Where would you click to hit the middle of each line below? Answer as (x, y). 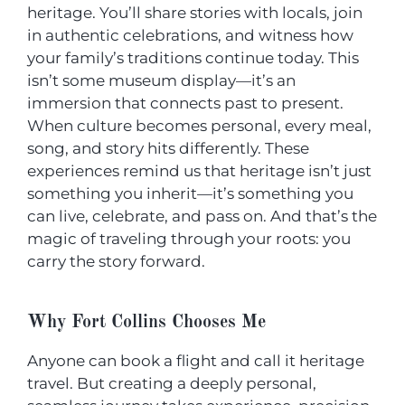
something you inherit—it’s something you (190, 193)
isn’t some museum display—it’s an (161, 80)
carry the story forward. (116, 261)
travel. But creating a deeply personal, (172, 384)
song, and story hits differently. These (168, 148)
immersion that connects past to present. (185, 103)
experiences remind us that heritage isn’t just (199, 170)
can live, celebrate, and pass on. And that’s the (202, 216)
